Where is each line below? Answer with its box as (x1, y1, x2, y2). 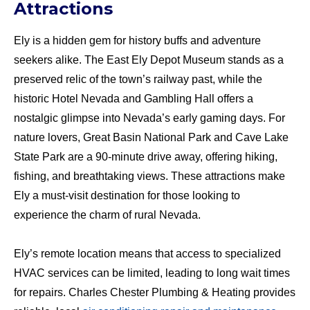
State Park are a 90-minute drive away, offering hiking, (14, 151, 277, 163)
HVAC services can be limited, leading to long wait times (14, 267, 290, 280)
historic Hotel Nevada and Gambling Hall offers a (14, 93, 253, 105)
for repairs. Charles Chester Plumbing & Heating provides (14, 286, 295, 299)
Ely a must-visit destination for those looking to (14, 190, 240, 202)
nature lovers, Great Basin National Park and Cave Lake (14, 131, 289, 144)
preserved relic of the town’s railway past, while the (14, 73, 262, 86)
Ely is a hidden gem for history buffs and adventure (14, 35, 261, 47)
